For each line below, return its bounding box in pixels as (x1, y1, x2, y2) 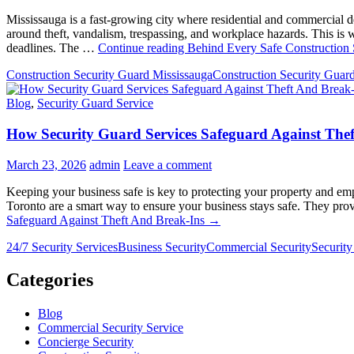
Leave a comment (123, 157, 212, 171)
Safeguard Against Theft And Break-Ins (6, 213, 205, 227)
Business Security (118, 239, 206, 254)
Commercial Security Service (38, 321, 183, 335)
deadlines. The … (6, 41, 98, 55)
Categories (6, 269, 93, 291)
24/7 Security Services (6, 239, 118, 254)
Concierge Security (38, 335, 134, 349)
